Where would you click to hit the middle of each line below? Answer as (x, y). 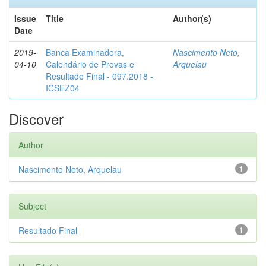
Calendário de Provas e (90, 64)
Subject (32, 206)
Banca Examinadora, (85, 52)
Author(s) (192, 18)
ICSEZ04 (63, 88)
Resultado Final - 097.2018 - (99, 76)
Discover (36, 118)
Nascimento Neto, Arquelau (70, 169)
